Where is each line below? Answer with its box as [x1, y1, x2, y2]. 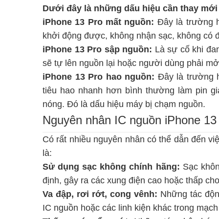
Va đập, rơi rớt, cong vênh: [43, 189, 157, 199]
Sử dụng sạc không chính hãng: [43, 161, 180, 172]
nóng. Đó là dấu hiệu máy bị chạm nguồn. [43, 99, 205, 109]
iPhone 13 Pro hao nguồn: [43, 71, 154, 82]
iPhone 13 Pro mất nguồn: [43, 17, 154, 27]
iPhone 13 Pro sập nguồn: [43, 44, 153, 54]
